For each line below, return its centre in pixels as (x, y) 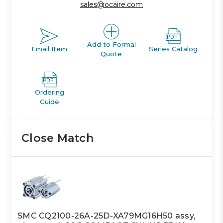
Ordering (49, 92)
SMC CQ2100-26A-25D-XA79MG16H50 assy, (107, 216)
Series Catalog (173, 49)
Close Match (57, 138)
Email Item (50, 49)
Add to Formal (111, 44)
